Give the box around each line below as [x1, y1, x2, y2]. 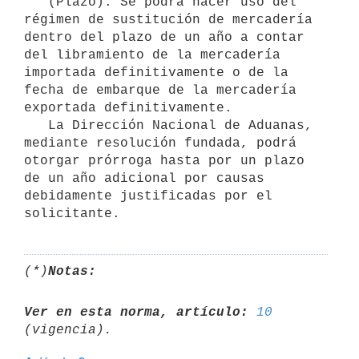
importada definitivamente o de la [24, 65, 288, 80]
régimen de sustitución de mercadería [24, 12, 313, 27]
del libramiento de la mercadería [24, 47, 280, 63]
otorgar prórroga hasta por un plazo [24, 153, 305, 168]
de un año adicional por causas [24, 171, 264, 186]
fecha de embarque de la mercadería [24, 83, 296, 98]
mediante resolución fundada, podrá [24, 135, 296, 151]
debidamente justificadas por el [24, 188, 272, 204]
